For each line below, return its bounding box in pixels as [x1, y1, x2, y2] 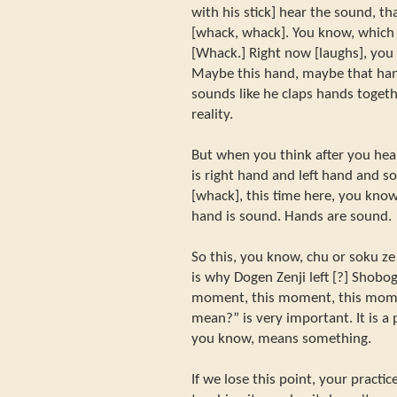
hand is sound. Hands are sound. [191, 208, 392, 224]
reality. [191, 106, 233, 122]
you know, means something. [191, 331, 371, 346]
